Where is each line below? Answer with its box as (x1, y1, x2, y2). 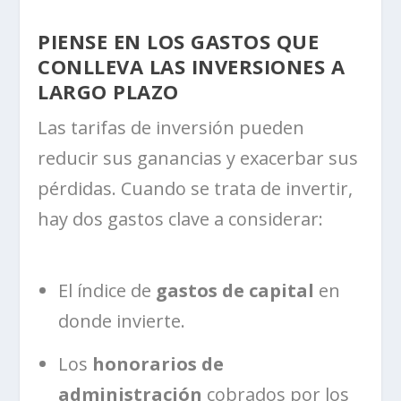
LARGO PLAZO (38, 77, 179, 105)
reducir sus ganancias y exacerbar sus (38, 145, 359, 170)
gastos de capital (156, 277, 315, 303)
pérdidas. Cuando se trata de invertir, (38, 175, 354, 200)
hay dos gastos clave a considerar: (38, 206, 324, 231)
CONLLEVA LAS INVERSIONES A (38, 52, 346, 80)
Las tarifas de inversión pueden (38, 115, 305, 140)
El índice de (58, 277, 157, 303)
